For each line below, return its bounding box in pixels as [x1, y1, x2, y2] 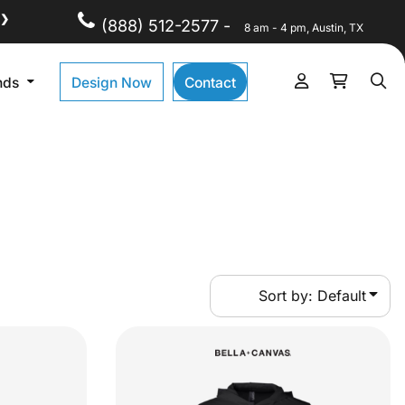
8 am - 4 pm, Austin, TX [244, 21, 364, 34]
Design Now [71, 73, 153, 91]
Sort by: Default [259, 287, 367, 305]
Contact [184, 73, 237, 91]
